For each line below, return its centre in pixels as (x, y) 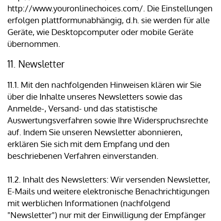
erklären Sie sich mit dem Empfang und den (89, 144)
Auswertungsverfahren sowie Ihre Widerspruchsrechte (108, 120)
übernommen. (34, 44)
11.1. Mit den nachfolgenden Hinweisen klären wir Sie (104, 85)
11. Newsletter (36, 64)
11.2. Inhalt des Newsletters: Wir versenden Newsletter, (109, 180)
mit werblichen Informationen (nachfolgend (89, 203)
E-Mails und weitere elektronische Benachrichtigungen (109, 191)
